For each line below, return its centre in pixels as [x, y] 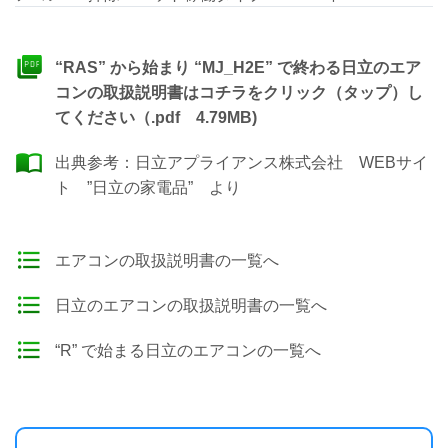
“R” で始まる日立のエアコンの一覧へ [188, 350]
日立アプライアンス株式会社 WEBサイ [281, 162]
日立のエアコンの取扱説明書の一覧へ [191, 305]
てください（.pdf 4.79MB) [156, 117]
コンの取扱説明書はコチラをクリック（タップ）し [239, 92]
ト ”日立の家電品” [124, 187]
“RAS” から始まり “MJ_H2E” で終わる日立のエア [238, 67]
